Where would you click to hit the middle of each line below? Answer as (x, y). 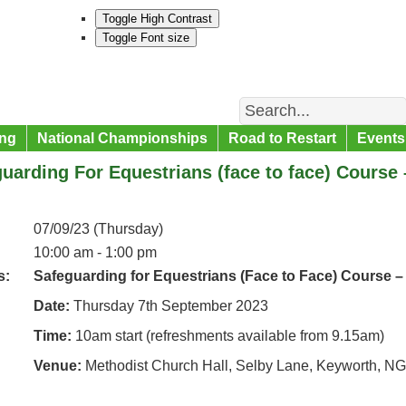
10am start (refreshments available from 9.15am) (228, 336)
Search (260, 99)
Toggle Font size (146, 38)
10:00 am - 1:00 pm (95, 252)
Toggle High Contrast (157, 19)
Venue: (58, 366)
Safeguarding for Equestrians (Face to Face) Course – (218, 276)
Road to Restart (282, 138)
